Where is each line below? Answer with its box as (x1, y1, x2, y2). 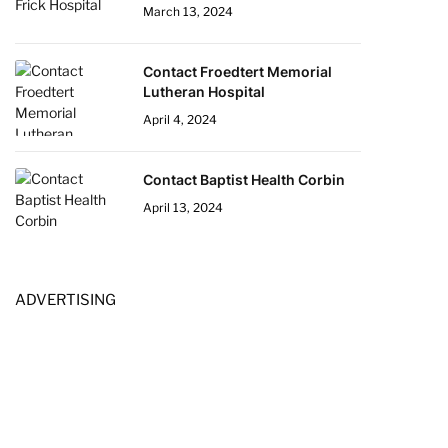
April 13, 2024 (143, 200, 223, 215)
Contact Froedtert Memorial (143, 63, 332, 80)
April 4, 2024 (143, 112, 217, 127)
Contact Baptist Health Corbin (143, 171, 345, 188)
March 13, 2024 (143, 4, 233, 19)
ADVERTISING (15, 291, 116, 309)
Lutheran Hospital (143, 83, 265, 100)
